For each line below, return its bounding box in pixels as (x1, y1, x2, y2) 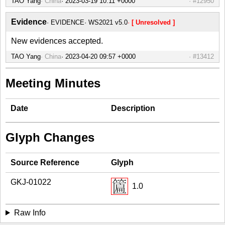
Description (111, 103, 155, 113)
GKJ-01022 (11, 177, 51, 186)
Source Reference (11, 158, 79, 167)
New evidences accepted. (11, 36, 103, 45)
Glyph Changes (6, 130, 94, 144)
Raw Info (14, 208, 46, 217)
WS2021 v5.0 (88, 18, 128, 26)
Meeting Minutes (6, 76, 100, 90)
